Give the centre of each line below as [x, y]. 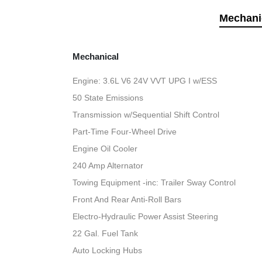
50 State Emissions [108, 98]
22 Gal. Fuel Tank [106, 234]
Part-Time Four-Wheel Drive [125, 132]
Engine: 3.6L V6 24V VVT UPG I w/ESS [145, 81]
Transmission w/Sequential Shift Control [146, 115]
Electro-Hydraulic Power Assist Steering [146, 217]
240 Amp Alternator [108, 166]
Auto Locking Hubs [108, 251]
